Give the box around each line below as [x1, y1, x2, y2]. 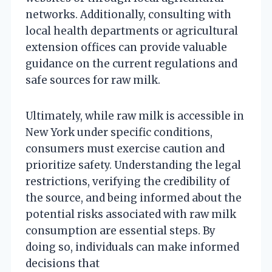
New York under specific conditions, [25, 125, 212, 139]
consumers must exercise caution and [25, 141, 225, 155]
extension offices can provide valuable [25, 40, 227, 54]
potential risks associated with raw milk [25, 207, 236, 221]
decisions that [25, 256, 100, 270]
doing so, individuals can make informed [25, 240, 239, 254]
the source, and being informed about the [25, 191, 242, 205]
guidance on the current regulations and [25, 56, 237, 70]
